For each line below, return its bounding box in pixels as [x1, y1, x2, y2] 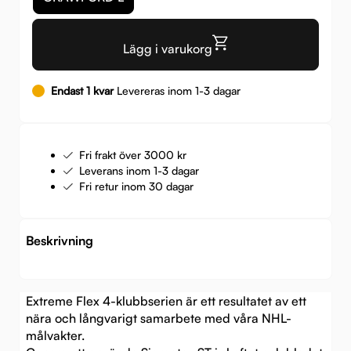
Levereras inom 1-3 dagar [114, 83, 241, 97]
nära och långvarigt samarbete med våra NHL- [26, 309, 291, 326]
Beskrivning [26, 232, 93, 248]
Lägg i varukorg [123, 40, 212, 56]
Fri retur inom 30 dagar [79, 179, 194, 193]
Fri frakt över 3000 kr [79, 147, 186, 161]
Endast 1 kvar [51, 83, 114, 97]
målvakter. [26, 327, 85, 343]
